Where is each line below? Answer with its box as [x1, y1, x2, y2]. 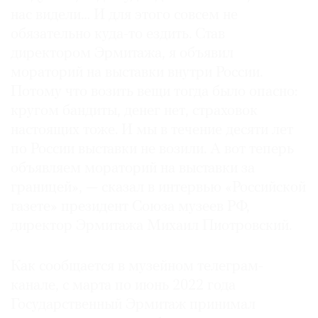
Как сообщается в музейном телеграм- [11, 258, 263, 274]
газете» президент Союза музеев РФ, [11, 199, 250, 214]
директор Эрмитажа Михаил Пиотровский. [11, 218, 292, 234]
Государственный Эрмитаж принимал [11, 297, 256, 312]
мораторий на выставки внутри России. [11, 65, 263, 80]
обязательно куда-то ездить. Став [11, 26, 225, 42]
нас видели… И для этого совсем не [11, 7, 238, 23]
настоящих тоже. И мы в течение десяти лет [11, 122, 293, 138]
